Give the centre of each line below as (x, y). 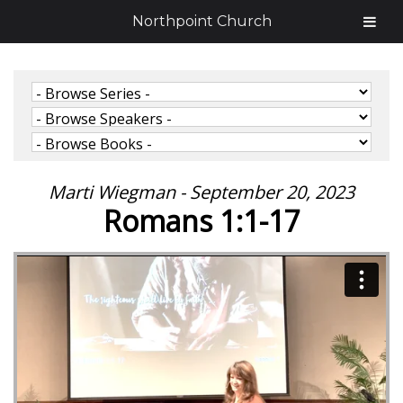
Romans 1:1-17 (201, 221)
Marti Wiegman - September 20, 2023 (201, 192)
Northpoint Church (201, 21)
